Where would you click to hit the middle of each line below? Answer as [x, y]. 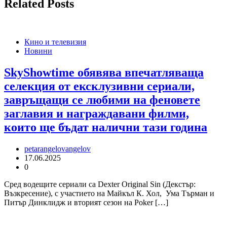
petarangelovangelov [58, 149]
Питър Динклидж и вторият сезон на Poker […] [86, 203]
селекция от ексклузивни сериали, [99, 86]
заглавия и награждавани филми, [97, 114]
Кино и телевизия [55, 42]
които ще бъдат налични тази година [106, 127]
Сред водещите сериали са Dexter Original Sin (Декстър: [100, 184]
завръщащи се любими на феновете [102, 100]
